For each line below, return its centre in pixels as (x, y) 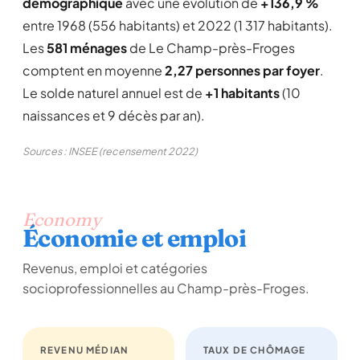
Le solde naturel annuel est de (114, 93)
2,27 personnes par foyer (242, 70)
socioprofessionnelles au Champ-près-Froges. (166, 288)
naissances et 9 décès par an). (114, 115)
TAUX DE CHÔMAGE (255, 350)
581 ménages (87, 48)
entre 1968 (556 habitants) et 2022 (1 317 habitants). (178, 25)
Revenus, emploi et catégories (115, 268)
